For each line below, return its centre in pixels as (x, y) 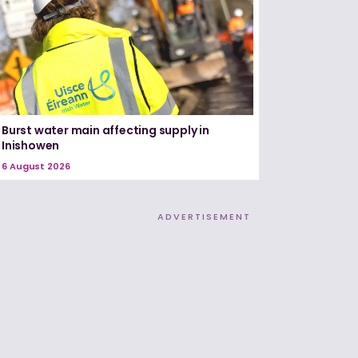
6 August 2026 (36, 167)
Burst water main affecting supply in (105, 131)
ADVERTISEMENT (204, 217)
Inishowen (31, 146)
